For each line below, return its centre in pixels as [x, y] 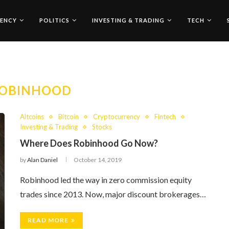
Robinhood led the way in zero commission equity [106, 180]
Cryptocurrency [117, 117]
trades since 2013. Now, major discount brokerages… [113, 194]
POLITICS [54, 20]
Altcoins [32, 117]
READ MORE [48, 220]
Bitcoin [68, 117]
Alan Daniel [42, 160]
